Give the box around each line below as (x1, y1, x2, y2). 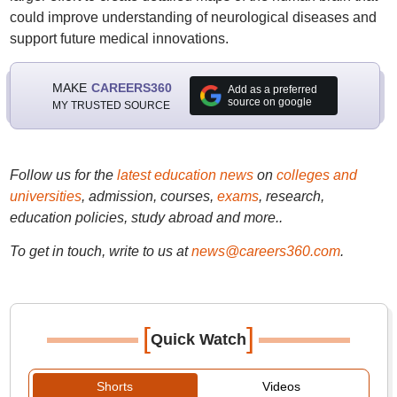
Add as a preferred (227, 83, 317, 96)
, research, (258, 189, 324, 204)
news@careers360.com (191, 244, 340, 259)
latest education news (116, 167, 253, 183)
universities (9, 189, 82, 204)
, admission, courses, (81, 189, 217, 204)
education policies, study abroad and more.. (9, 210, 283, 225)
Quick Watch (151, 331, 246, 348)
